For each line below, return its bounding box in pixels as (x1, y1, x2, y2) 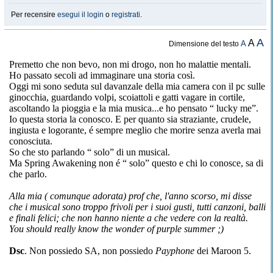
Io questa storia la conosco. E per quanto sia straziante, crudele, (9, 114, 251, 124)
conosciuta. (9, 136, 52, 146)
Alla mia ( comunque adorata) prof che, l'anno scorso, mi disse (9, 191, 252, 201)
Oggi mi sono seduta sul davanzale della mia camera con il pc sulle (9, 81, 265, 91)
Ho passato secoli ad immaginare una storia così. (9, 70, 195, 80)
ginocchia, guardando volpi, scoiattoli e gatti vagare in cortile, (9, 92, 245, 102)
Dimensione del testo (169, 40, 241, 48)
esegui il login (57, 10, 104, 19)
